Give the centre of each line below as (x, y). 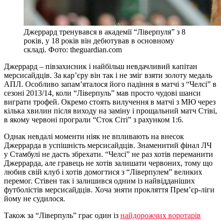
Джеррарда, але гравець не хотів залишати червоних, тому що (108, 163)
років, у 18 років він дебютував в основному (99, 40)
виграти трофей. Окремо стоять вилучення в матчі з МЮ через (110, 102)
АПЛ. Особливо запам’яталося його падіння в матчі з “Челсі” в (110, 84)
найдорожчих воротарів (161, 215)
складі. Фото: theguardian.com (73, 49)
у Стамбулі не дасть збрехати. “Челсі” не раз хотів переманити (109, 154)
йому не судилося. (35, 198)
